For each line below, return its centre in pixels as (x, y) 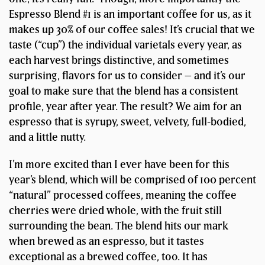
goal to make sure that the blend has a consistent (124, 91)
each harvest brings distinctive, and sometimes (119, 60)
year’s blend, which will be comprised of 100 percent (132, 180)
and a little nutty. (47, 137)
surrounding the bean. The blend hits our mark (119, 226)
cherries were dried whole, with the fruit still (115, 211)
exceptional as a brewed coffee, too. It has (108, 257)
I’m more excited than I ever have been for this (119, 164)
